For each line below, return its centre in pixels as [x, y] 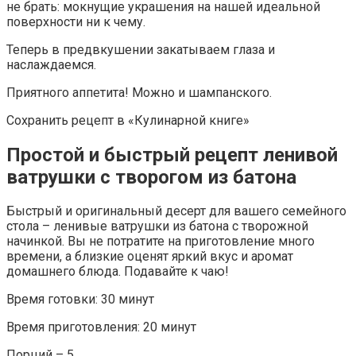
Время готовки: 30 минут [80, 300]
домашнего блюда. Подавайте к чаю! [118, 272]
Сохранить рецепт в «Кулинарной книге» [128, 120]
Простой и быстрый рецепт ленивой [172, 155]
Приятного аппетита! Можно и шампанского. [139, 92]
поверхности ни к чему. [76, 21]
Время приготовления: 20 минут [101, 327]
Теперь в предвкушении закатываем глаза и [141, 49]
